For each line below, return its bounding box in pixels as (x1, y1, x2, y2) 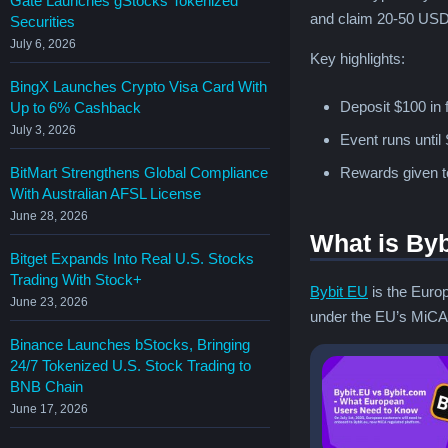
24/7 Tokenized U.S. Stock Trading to (10, 356, 251, 374)
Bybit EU (310, 282, 368, 300)
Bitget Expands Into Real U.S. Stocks (10, 249, 254, 267)
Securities (10, 12, 75, 30)
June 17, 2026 (10, 401, 88, 416)
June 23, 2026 (10, 294, 88, 309)
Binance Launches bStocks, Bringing (10, 335, 250, 353)
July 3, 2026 (10, 122, 76, 137)
